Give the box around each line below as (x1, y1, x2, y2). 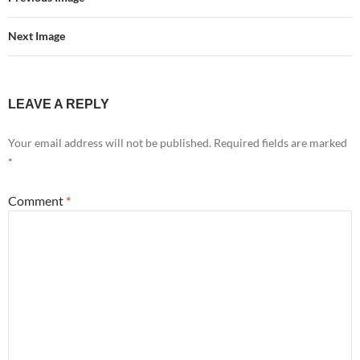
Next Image (8, 28, 65, 43)
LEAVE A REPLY (8, 96, 109, 111)
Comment (8, 192, 66, 208)
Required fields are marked (214, 135, 347, 149)
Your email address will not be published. (8, 135, 211, 149)
